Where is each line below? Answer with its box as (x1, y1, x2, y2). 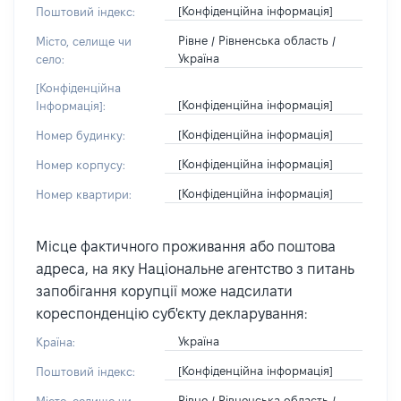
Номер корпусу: (36, 158, 125, 171)
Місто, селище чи (36, 35, 132, 47)
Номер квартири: (36, 188, 132, 200)
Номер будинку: (36, 129, 125, 141)
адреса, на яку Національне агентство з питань (36, 261, 354, 277)
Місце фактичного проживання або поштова (36, 239, 336, 254)
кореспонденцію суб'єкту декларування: (36, 306, 307, 321)
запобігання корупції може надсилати (36, 284, 293, 299)
